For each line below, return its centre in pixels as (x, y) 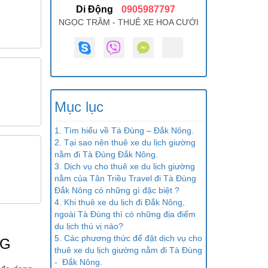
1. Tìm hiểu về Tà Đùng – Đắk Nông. (124, 131)
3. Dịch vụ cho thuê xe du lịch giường (124, 167)
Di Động (94, 10)
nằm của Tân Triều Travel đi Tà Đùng (125, 179)
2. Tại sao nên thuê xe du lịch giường (125, 143)
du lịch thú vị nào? (89, 226)
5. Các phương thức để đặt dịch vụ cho (128, 238)
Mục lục (79, 107)
